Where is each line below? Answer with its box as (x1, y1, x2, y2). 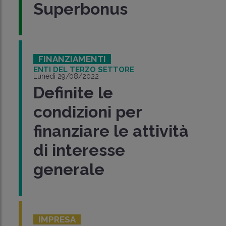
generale (33, 160, 104, 179)
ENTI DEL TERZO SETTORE (33, 65, 134, 74)
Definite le (33, 83, 113, 102)
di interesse (33, 141, 125, 159)
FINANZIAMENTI (38, 54, 106, 64)
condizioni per (33, 102, 142, 121)
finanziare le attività (33, 122, 189, 140)
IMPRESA (38, 214, 76, 224)
